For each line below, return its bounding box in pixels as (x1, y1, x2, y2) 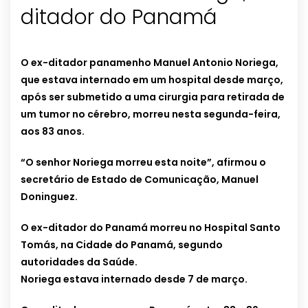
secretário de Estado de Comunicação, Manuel (21, 173, 258, 187)
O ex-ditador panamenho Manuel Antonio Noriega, (21, 56, 278, 70)
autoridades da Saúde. (21, 255, 137, 269)
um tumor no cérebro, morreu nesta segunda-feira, (21, 107, 280, 122)
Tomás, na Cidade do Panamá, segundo (21, 238, 223, 252)
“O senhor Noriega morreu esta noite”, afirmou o (21, 155, 266, 170)
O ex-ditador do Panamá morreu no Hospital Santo (21, 221, 280, 235)
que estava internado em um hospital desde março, (21, 73, 283, 87)
